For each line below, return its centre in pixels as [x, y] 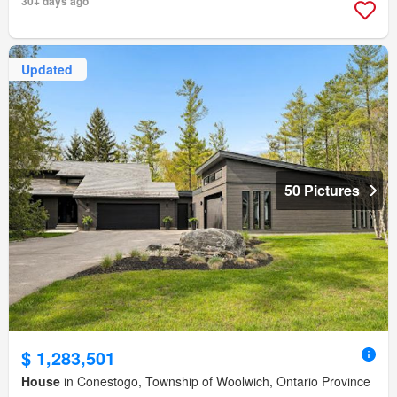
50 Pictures [322, 190]
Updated [47, 69]
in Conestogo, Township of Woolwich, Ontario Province [215, 381]
